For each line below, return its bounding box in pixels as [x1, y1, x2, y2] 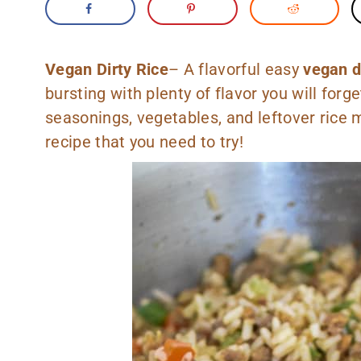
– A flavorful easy [168, 59, 304, 79]
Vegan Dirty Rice [45, 59, 169, 79]
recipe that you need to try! [45, 131, 243, 151]
